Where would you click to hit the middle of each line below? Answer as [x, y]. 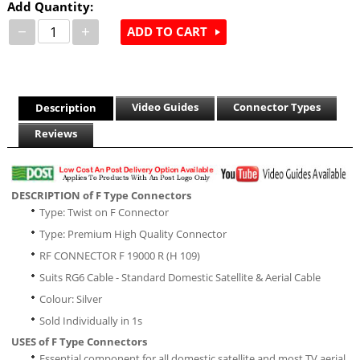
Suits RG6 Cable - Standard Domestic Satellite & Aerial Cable [180, 277]
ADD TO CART [167, 32]
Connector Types [276, 106]
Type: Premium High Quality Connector [133, 233]
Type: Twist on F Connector [104, 212]
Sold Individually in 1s [90, 320]
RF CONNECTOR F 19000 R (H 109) [119, 255]
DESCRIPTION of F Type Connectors [101, 195]
